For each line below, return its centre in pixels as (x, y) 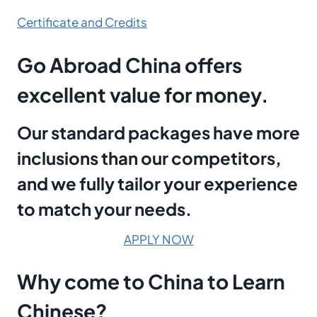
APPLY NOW (158, 239)
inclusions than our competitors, (149, 157)
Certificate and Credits (82, 22)
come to (103, 281)
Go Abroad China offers (129, 64)
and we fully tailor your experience (157, 183)
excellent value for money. (143, 94)
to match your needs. (104, 208)
